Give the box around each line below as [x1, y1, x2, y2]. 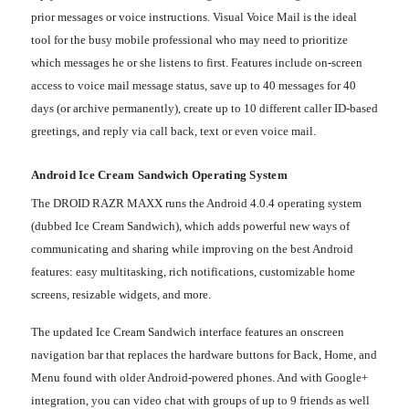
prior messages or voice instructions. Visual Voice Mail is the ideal [31, 9, 357, 24]
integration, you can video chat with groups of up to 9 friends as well [31, 393, 370, 407]
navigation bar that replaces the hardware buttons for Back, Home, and [31, 347, 377, 362]
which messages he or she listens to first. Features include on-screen [31, 55, 362, 69]
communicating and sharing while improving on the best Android [31, 241, 353, 256]
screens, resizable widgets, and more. [31, 287, 211, 301]
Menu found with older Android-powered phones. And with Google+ [31, 370, 368, 384]
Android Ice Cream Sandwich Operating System [31, 167, 288, 182]
